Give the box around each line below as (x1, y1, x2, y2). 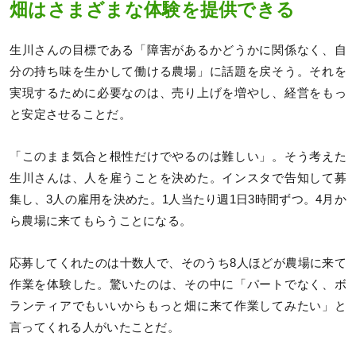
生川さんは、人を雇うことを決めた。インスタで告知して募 (10, 171, 346, 184)
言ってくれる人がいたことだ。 (10, 320, 180, 334)
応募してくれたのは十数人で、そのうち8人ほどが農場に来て (10, 256, 346, 269)
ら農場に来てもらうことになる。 (10, 214, 192, 227)
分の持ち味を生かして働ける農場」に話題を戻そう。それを (10, 64, 346, 78)
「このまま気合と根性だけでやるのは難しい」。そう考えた (10, 149, 346, 163)
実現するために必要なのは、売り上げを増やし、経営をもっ (10, 86, 346, 99)
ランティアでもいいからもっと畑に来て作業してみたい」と (10, 299, 346, 312)
